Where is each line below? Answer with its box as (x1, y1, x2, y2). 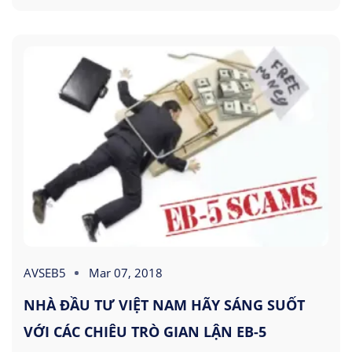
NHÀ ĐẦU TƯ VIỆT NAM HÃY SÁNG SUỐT (24, 295, 305, 314)
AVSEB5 (24, 264, 66, 280)
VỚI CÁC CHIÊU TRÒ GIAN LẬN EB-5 (24, 321, 266, 341)
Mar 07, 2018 (89, 264, 163, 280)
